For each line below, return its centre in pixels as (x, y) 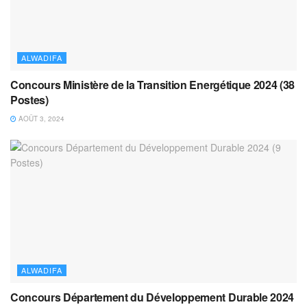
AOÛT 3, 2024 (40, 119)
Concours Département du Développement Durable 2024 (152, 297)
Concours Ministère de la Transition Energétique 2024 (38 (153, 85)
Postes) (29, 100)
